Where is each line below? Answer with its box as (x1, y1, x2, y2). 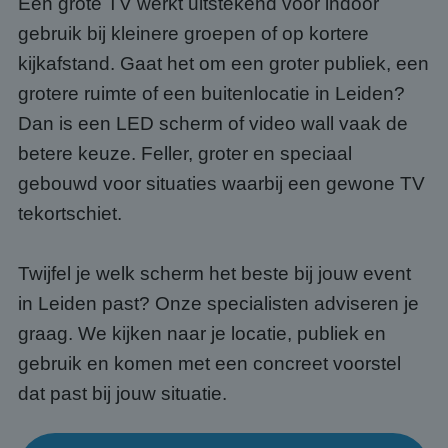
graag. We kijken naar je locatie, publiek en (18, 323, 386, 344)
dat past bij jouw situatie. (18, 383, 227, 404)
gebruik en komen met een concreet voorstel (18, 353, 401, 374)
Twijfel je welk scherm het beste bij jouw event (18, 263, 411, 284)
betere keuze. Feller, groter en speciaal (18, 143, 352, 164)
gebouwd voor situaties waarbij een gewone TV (18, 173, 425, 194)
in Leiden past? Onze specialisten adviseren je (18, 293, 419, 314)
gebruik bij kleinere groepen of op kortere (18, 23, 369, 44)
